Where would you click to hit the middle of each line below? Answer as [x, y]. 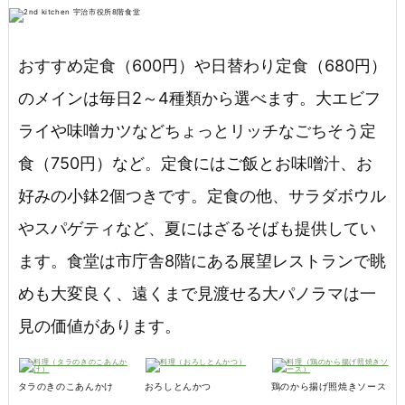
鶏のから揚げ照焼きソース [329, 387]
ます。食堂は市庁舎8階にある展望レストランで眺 [202, 260]
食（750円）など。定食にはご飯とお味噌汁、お [195, 163]
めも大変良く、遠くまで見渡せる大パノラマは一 [197, 293]
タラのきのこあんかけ [66, 387]
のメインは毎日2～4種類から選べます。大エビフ [199, 98]
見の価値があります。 [99, 325]
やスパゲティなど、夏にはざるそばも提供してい [197, 228]
